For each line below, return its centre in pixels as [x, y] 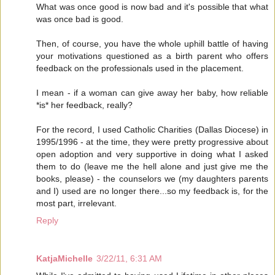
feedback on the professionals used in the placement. [140, 68]
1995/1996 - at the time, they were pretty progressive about [152, 141]
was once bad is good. [80, 19]
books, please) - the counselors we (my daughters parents [152, 178]
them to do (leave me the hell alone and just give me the [152, 166]
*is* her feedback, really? [84, 105]
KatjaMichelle [64, 258]
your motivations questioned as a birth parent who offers [152, 56]
